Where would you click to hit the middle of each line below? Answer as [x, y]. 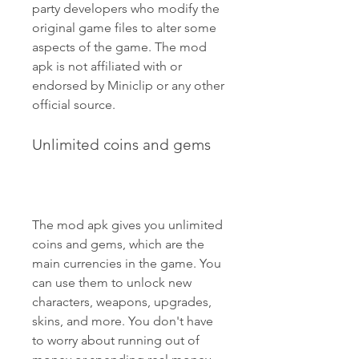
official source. [74, 105]
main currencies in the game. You [127, 263]
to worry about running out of [116, 340]
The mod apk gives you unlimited [127, 225]
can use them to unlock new [112, 282]
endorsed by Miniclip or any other [128, 85]
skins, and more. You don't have [123, 321]
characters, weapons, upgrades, [122, 302]
